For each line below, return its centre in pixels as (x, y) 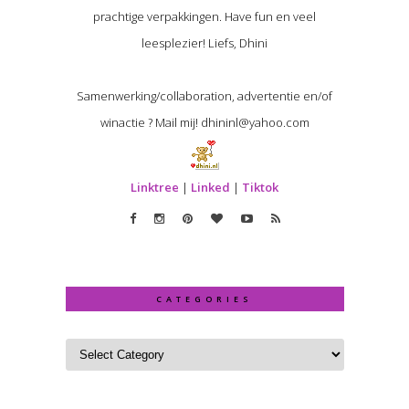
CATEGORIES (204, 299)
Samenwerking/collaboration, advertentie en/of (204, 95)
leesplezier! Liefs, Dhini (204, 42)
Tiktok (260, 187)
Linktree (155, 187)
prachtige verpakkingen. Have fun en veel (204, 16)
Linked (210, 187)
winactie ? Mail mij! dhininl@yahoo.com (204, 122)
